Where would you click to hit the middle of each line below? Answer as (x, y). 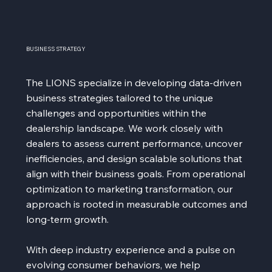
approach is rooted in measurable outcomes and (137, 204)
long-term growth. (68, 219)
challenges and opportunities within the (117, 113)
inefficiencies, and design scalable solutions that (134, 159)
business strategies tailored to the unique (120, 98)
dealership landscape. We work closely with (125, 128)
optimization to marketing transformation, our (130, 189)
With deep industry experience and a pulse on (131, 250)
